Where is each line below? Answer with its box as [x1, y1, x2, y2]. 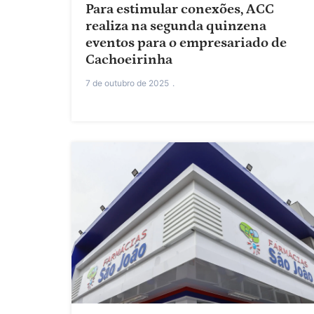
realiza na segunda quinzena [86, 18, 266, 34]
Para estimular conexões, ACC [86, 1, 274, 18]
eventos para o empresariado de [86, 35, 287, 51]
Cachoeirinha [86, 52, 172, 68]
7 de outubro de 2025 [86, 78, 169, 89]
